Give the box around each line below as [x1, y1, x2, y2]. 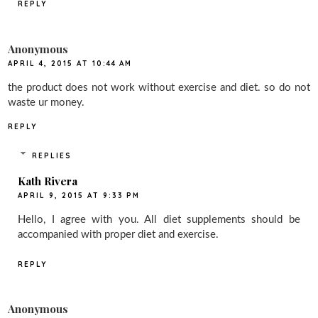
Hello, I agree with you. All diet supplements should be [18, 214, 300, 225]
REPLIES [31, 150, 72, 160]
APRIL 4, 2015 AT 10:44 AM [8, 58, 133, 68]
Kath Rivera [18, 173, 78, 188]
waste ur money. [8, 97, 85, 108]
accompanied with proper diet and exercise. [18, 229, 219, 240]
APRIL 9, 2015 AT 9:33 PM [18, 190, 141, 200]
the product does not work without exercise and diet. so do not [8, 82, 310, 93]
